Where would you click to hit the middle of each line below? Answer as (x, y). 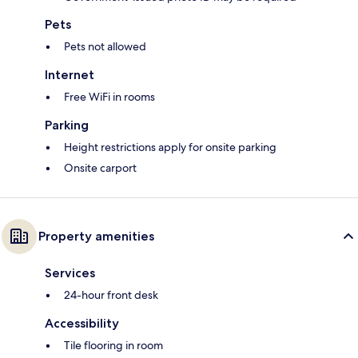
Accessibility (82, 324)
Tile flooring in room (113, 346)
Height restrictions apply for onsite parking (170, 147)
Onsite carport (100, 168)
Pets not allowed (105, 47)
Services (70, 273)
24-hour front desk (111, 295)
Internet (70, 75)
